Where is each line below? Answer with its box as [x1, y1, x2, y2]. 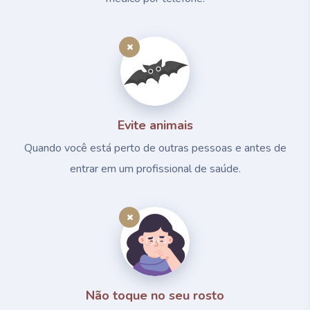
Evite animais [117, 116, 193, 134]
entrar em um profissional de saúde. [69, 161, 241, 176]
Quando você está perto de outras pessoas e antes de [24, 140, 286, 156]
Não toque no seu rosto [86, 286, 224, 304]
